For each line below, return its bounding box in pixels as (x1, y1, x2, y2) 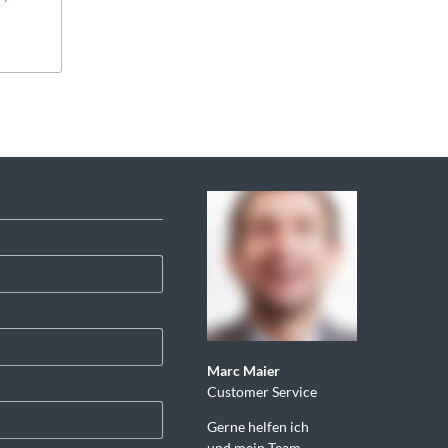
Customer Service (206, 382, 317, 400)
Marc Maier (206, 361, 280, 379)
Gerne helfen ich (206, 417, 309, 435)
